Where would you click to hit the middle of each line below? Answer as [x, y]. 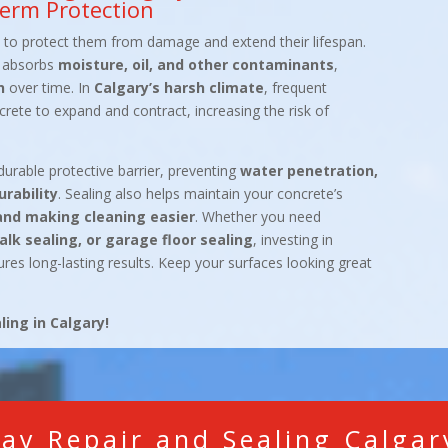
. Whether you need [257, 217]
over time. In [49, 88]
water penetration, [308, 171]
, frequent [295, 88]
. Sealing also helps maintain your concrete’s [200, 194]
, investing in [292, 240]
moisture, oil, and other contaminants [195, 65]
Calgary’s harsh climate [178, 88]
